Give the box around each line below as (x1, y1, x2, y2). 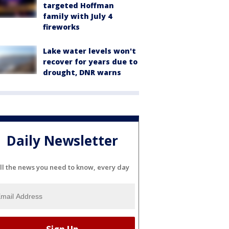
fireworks (43, 22, 80, 32)
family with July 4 (43, 11, 112, 21)
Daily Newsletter (7, 131, 118, 150)
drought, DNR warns (43, 67, 121, 77)
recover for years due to (43, 57, 138, 66)
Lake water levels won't (43, 46, 136, 56)
